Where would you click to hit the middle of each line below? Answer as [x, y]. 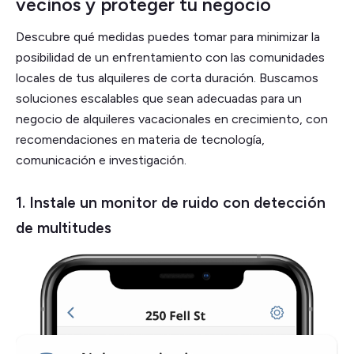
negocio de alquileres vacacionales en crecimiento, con [172, 119]
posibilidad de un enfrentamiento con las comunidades [170, 57]
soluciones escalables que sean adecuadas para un [159, 98]
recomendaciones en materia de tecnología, [140, 139]
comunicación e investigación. [101, 160]
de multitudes [64, 228]
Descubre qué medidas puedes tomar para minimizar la [168, 36]
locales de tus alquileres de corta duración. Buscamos [167, 77]
